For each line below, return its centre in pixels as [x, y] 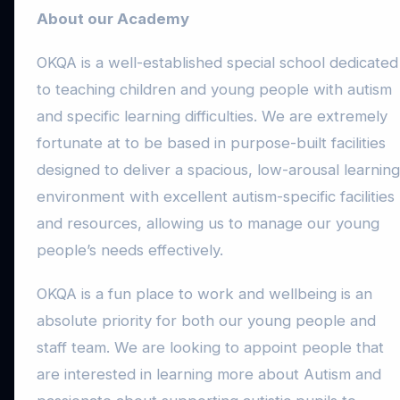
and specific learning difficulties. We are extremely [212, 117]
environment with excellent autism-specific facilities [216, 197]
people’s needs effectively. [130, 250]
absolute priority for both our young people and [206, 321]
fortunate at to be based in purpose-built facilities [211, 143]
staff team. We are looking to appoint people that [210, 348]
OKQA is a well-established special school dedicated [217, 63]
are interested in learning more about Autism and [209, 375]
